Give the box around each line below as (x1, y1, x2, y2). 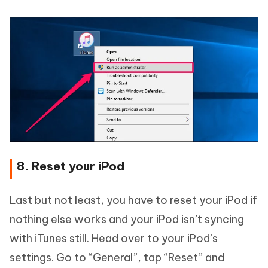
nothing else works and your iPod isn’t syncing (10, 212, 244, 227)
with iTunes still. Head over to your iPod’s (10, 232, 218, 246)
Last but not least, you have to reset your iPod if (10, 193, 257, 208)
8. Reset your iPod (17, 159, 124, 174)
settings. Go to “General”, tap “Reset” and (10, 251, 224, 265)
